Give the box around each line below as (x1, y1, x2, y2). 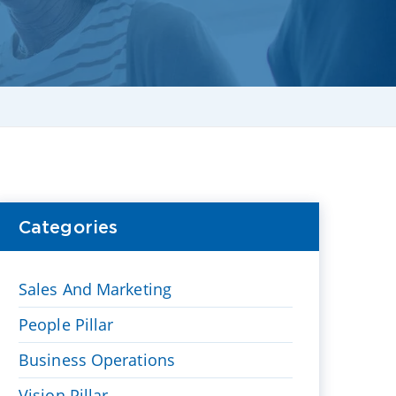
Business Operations (19, 348, 175, 370)
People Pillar (19, 313, 114, 335)
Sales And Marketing (19, 278, 171, 300)
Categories (19, 217, 118, 236)
